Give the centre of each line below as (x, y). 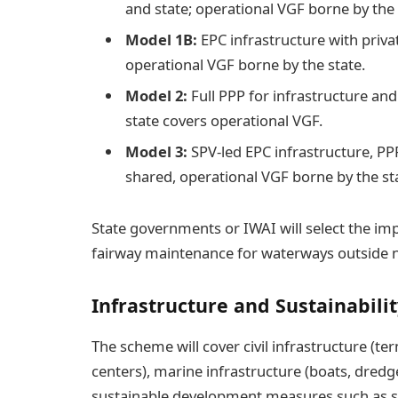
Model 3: (156, 152)
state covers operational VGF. (224, 121)
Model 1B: (161, 39)
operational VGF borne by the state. (245, 64)
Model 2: (156, 96)
